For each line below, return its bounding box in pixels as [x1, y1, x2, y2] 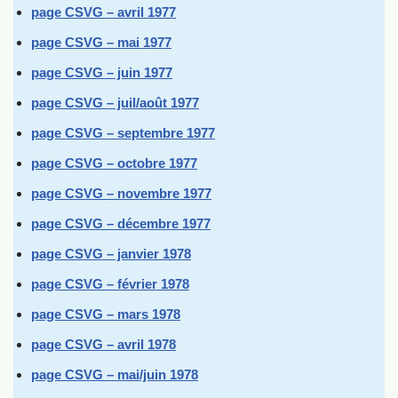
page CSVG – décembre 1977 [31, 216, 211, 231]
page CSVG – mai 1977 [31, 35, 171, 50]
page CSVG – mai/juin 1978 [31, 367, 198, 382]
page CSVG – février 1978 [31, 276, 189, 291]
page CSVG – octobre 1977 [31, 155, 197, 171]
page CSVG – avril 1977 [31, 4, 176, 20]
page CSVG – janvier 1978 [31, 246, 191, 261]
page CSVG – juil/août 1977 [31, 95, 199, 110]
